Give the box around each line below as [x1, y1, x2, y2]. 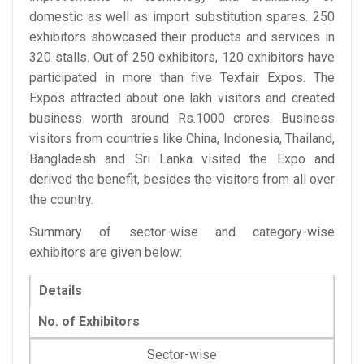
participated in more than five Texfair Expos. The [29, 70, 335, 86]
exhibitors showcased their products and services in [29, 29, 335, 45]
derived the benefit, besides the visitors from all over [29, 171, 335, 188]
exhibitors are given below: [29, 245, 182, 261]
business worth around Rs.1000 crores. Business [29, 110, 335, 127]
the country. [29, 192, 93, 208]
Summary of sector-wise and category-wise [29, 224, 335, 240]
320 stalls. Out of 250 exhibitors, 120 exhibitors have [29, 50, 335, 66]
